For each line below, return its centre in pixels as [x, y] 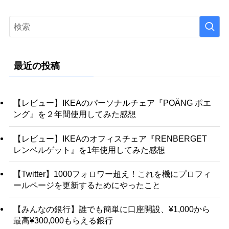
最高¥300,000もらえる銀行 [63, 221]
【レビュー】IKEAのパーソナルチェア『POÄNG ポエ [112, 103]
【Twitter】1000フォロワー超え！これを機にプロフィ [112, 174]
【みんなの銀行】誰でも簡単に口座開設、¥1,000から [111, 209]
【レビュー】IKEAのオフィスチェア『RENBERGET [110, 138]
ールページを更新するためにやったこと [87, 185]
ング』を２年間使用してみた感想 [74, 114]
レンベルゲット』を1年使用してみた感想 [89, 150]
